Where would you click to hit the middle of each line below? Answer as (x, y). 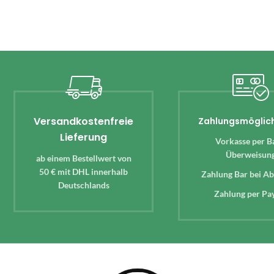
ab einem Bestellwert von (83, 158)
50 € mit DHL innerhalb (83, 171)
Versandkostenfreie (83, 121)
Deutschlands (83, 185)
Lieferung (83, 137)
